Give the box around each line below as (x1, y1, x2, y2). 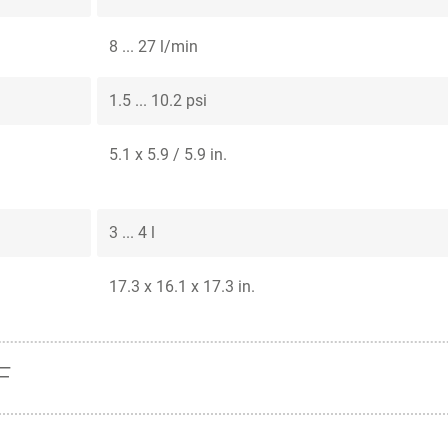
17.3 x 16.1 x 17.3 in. (109, 277, 255, 297)
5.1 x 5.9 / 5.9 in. (109, 145, 227, 165)
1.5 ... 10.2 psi (109, 91, 207, 111)
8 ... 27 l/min (109, 37, 198, 57)
